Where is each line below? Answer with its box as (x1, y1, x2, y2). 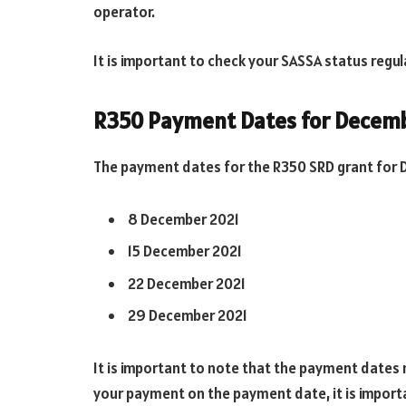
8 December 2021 (128, 209, 239, 230)
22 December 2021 (128, 273, 246, 294)
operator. (93, 2, 155, 23)
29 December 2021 (128, 305, 247, 326)
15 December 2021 (128, 241, 242, 262)
